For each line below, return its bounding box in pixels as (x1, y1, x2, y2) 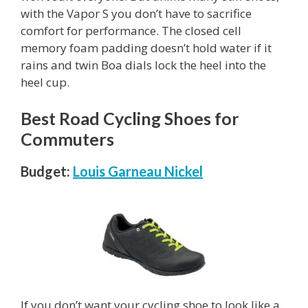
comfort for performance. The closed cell (21, 22, 241, 38)
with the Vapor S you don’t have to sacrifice (21, 5, 252, 21)
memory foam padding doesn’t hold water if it (21, 39, 272, 56)
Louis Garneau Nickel (73, 163, 203, 180)
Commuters (21, 129, 114, 150)
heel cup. (21, 74, 69, 90)
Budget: (21, 163, 70, 180)
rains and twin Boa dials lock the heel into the (21, 56, 266, 73)
